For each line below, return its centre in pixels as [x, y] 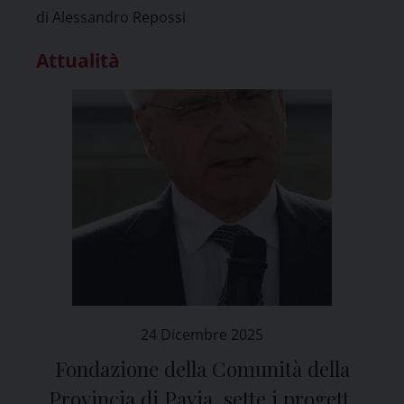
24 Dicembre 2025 [202, 334]
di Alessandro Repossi [111, 17]
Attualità [78, 60]
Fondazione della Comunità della [202, 368]
